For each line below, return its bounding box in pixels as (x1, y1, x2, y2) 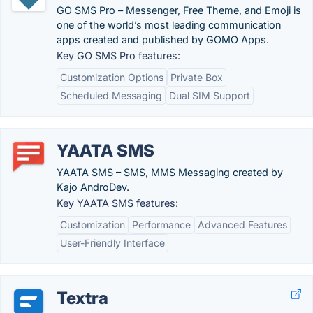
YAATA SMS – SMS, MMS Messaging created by (57, 166, 283, 178)
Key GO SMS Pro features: (57, 50, 180, 61)
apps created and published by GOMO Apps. (57, 34, 269, 45)
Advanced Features (198, 219, 287, 231)
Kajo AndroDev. (57, 181, 129, 193)
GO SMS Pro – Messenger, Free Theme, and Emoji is (57, 4, 301, 16)
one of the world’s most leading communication (57, 19, 281, 31)
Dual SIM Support (169, 89, 250, 101)
